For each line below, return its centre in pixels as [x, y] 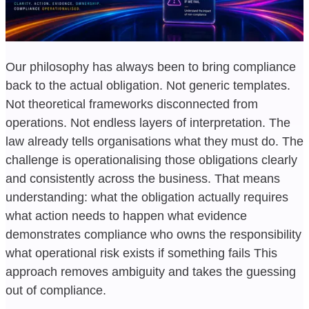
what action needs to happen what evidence [126, 216]
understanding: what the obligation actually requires [147, 197]
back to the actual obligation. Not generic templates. [148, 85]
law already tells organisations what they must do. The [154, 141]
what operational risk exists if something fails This [141, 253]
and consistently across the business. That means [143, 178]
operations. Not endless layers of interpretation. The [148, 122]
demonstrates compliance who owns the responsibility [153, 234]
